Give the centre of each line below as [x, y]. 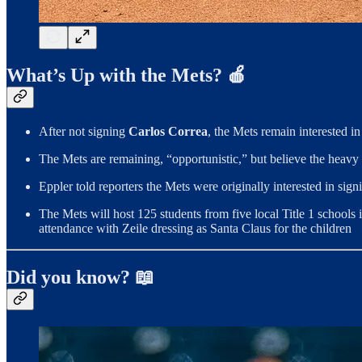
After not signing [84, 132]
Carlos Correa [168, 132]
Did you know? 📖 [80, 278]
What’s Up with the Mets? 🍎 [126, 76]
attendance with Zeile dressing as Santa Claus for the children [195, 229]
